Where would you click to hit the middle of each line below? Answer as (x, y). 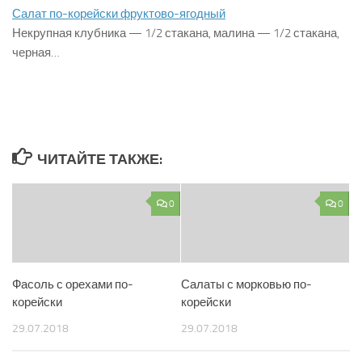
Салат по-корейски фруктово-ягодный (119, 14)
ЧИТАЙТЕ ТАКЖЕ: (99, 159)
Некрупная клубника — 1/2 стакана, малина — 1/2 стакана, (176, 33)
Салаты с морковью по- (246, 284)
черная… (36, 53)
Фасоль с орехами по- (73, 284)
